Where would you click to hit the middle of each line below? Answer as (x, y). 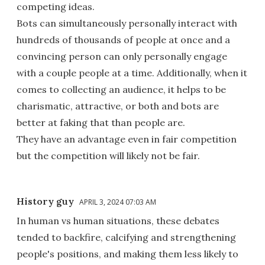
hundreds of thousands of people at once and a (123, 39)
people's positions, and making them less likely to (127, 253)
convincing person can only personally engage (122, 56)
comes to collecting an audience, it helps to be (121, 89)
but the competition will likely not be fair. (108, 155)
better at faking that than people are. (101, 122)
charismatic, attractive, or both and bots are (118, 106)
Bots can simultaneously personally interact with (127, 23)
